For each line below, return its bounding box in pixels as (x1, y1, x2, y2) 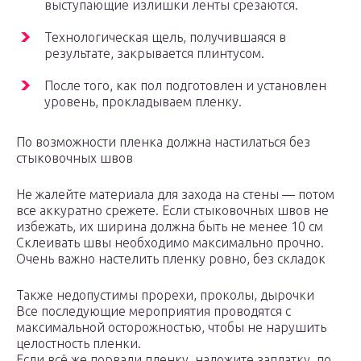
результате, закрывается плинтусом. (44, 46, 264, 61)
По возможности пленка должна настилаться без (16, 135, 310, 150)
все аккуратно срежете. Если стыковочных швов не (16, 203, 329, 218)
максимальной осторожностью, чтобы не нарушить (16, 320, 326, 335)
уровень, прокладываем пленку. (44, 94, 242, 110)
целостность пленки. (16, 336, 141, 351)
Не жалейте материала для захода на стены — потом (16, 187, 334, 202)
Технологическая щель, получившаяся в (44, 30, 286, 45)
